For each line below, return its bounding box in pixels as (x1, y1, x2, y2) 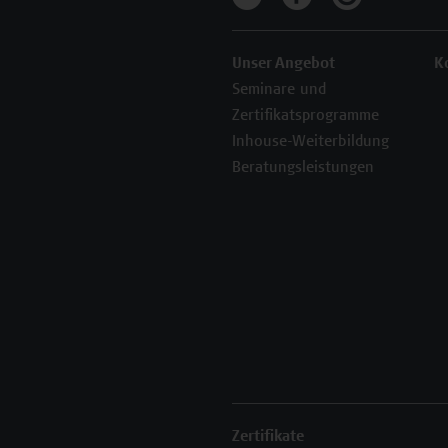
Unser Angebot (232, 56, 335, 72)
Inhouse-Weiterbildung (232, 134, 389, 150)
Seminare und (232, 82, 326, 98)
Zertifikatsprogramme (232, 108, 379, 124)
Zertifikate (232, 429, 304, 445)
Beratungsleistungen (232, 160, 374, 176)
